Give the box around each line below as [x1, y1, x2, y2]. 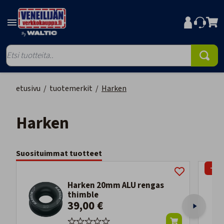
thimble [67, 189, 98, 201]
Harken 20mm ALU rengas [67, 179, 164, 192]
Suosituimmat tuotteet [16, 148, 102, 159]
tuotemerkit [49, 83, 92, 94]
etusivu [16, 83, 40, 94]
